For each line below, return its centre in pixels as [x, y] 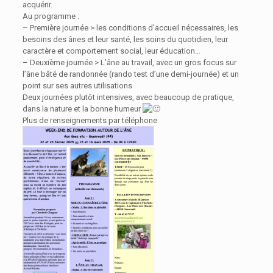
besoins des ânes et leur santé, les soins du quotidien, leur [125, 39]
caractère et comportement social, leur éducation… [111, 51]
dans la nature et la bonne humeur [82, 109]
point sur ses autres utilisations [77, 86]
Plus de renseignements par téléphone [90, 120]
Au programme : [51, 16]
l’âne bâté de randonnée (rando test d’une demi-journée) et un [130, 74]
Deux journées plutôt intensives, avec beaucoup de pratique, [128, 97]
